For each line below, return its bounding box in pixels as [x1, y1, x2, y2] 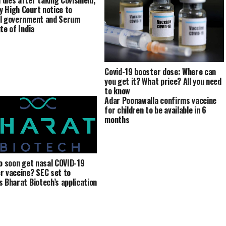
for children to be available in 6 [104, 104, 206, 116]
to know [104, 84, 131, 97]
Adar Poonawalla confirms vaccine [104, 94, 217, 106]
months [104, 114, 130, 126]
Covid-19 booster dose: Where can [104, 65, 216, 78]
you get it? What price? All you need [104, 75, 221, 87]
